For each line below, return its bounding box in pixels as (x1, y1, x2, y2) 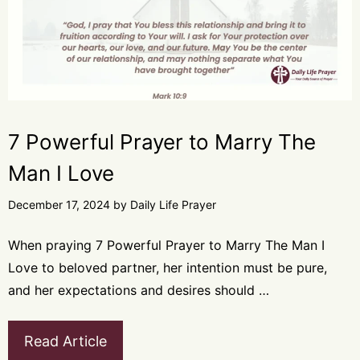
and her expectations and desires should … (8, 282, 269, 299)
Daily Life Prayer (130, 198, 216, 212)
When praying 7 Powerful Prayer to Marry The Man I (8, 237, 325, 254)
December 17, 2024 (8, 198, 110, 212)
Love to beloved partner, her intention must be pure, (8, 260, 327, 276)
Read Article (24, 333, 107, 350)
